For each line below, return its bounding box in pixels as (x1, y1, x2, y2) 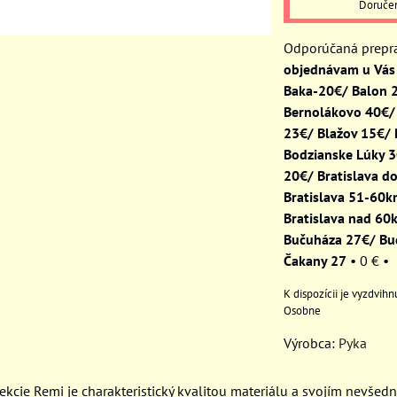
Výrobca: (284, 333, 339, 352)
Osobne (284, 302, 321, 318)
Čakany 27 (284, 251, 346, 269)
